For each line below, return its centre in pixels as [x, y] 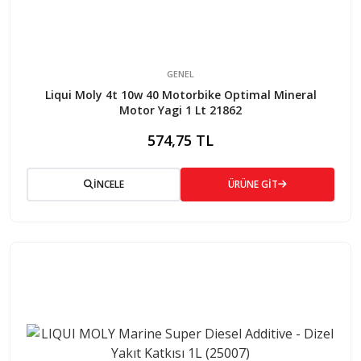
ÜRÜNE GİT [253, 184]
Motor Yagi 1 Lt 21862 [180, 110]
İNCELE [108, 184]
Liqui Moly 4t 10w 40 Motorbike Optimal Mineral [180, 94]
